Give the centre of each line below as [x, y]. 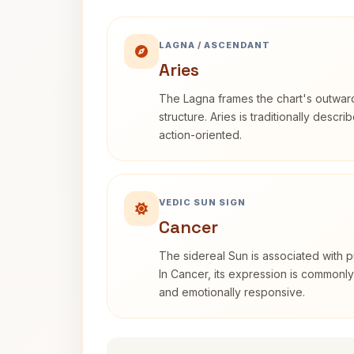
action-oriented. [200, 135]
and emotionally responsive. [232, 292]
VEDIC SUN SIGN [202, 202]
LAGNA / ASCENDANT [215, 45]
